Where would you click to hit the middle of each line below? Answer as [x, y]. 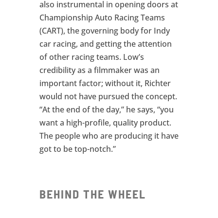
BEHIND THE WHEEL [92, 194]
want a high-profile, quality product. [105, 123]
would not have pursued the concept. [108, 97]
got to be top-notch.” [77, 149]
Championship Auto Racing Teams [102, 18]
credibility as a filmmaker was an [99, 70]
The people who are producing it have [109, 136]
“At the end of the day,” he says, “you [106, 110]
